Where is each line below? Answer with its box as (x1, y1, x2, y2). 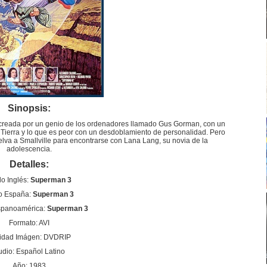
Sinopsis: (8, 103, 51, 113)
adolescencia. (7, 145, 52, 153)
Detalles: (10, 159, 49, 169)
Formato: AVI (9, 219, 49, 227)
